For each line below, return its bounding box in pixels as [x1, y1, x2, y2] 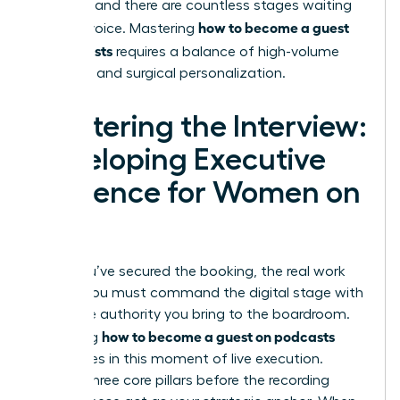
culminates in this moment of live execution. [33, 352, 323, 367]
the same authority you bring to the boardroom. [33, 307, 350, 322]
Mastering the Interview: [33, 112, 367, 143]
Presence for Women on [33, 178, 361, 209]
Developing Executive [33, 145, 326, 176]
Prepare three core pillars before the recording [33, 373, 329, 388]
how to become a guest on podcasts [102, 327, 335, 346]
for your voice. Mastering [33, 21, 198, 37]
